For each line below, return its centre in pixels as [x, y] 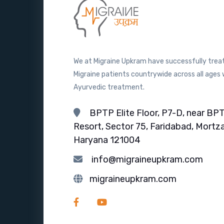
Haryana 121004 [107, 140]
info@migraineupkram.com [147, 160]
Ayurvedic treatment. [109, 87]
